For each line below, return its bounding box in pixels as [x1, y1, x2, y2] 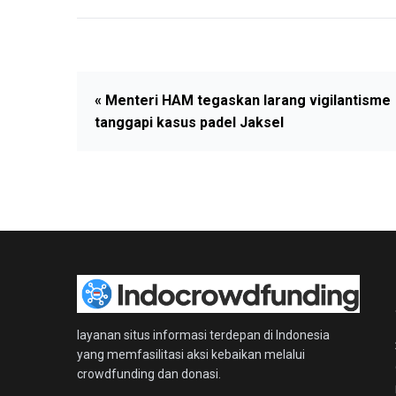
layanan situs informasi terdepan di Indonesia [77, 328, 330, 343]
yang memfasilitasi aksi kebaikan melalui [77, 347, 305, 362]
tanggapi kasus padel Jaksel [95, 113, 284, 131]
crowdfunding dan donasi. [77, 367, 221, 382]
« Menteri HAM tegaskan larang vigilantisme [95, 91, 391, 109]
